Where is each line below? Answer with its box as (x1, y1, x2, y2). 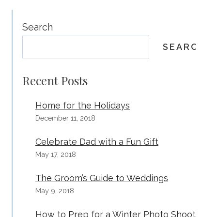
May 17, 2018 (35, 150, 76, 158)
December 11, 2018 (35, 113, 95, 122)
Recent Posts (22, 72, 88, 88)
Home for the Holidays (35, 100, 130, 110)
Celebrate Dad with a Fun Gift (35, 136, 158, 147)
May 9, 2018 (35, 186, 74, 195)
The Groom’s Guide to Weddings (35, 172, 168, 183)
